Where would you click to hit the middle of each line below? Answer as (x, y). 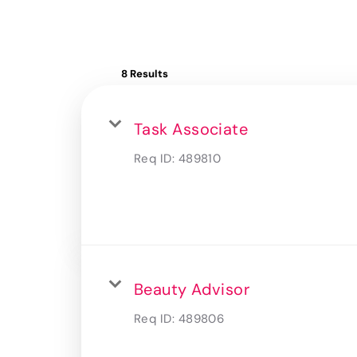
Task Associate (191, 129)
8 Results (145, 73)
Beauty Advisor (192, 289)
